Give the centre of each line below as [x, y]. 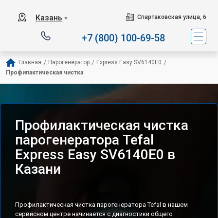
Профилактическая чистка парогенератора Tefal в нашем [101, 205]
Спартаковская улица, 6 [172, 17]
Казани [38, 169]
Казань [49, 18]
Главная [30, 62]
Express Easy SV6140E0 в [95, 154]
